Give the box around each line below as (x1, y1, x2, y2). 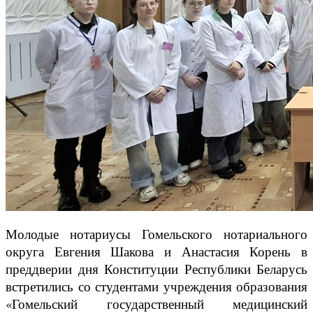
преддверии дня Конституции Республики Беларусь (6, 260, 307, 278)
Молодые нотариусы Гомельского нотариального (6, 225, 307, 243)
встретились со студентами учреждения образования (6, 277, 307, 296)
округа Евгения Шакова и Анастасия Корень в (6, 242, 307, 261)
